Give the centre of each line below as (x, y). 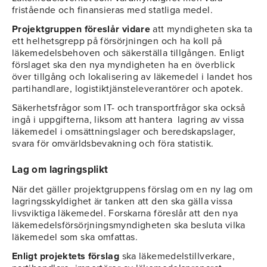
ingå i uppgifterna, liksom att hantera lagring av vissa (128, 120)
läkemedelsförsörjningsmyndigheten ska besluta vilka (129, 226)
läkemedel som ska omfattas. (75, 237)
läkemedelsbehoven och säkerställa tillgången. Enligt (128, 53)
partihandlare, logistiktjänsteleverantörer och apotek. (128, 89)
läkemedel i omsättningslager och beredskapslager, (124, 132)
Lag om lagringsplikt (60, 170)
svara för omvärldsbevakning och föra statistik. (113, 144)
